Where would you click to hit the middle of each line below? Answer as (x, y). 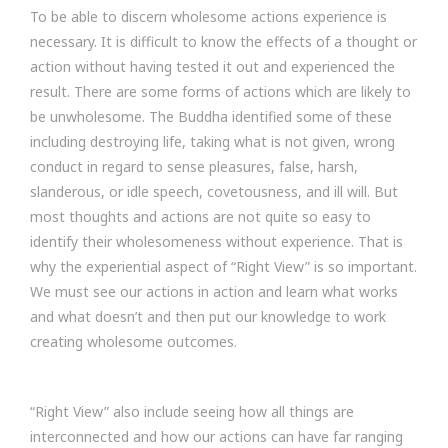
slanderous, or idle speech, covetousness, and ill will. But (214, 191)
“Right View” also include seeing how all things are (192, 411)
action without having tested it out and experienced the (212, 66)
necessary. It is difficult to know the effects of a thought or (223, 41)
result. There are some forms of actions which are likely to (220, 91)
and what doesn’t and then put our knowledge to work (208, 316)
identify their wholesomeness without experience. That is (216, 241)
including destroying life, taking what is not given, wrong (212, 141)
